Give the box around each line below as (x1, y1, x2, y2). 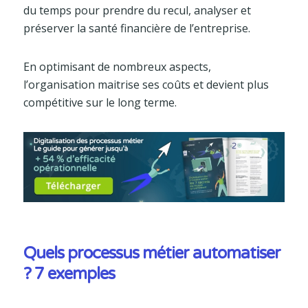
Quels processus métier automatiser (23, 243, 280, 263)
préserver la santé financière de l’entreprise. (23, 21, 250, 36)
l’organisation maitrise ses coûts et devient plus (23, 77, 269, 93)
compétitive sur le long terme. (23, 95, 177, 111)
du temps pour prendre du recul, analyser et (23, 3, 251, 19)
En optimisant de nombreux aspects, (23, 59, 211, 75)
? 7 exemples (23, 263, 115, 284)
